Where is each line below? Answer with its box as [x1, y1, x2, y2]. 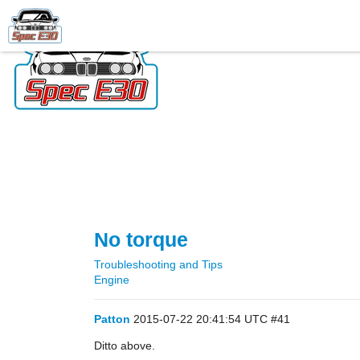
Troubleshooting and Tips [94, 258, 223, 271]
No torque [94, 229, 188, 251]
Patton [94, 313, 130, 325]
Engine [94, 273, 129, 286]
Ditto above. [94, 339, 155, 352]
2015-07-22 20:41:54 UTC [133, 313, 271, 325]
